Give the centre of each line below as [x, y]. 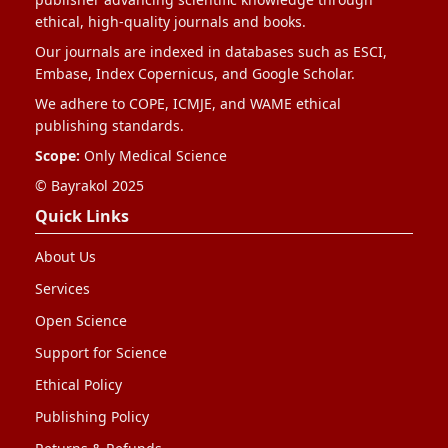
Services [62, 288]
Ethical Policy [78, 384]
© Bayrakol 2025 [89, 185]
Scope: [57, 155]
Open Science [81, 320]
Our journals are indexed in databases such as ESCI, [211, 51]
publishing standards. [109, 125]
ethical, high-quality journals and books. [170, 21]
